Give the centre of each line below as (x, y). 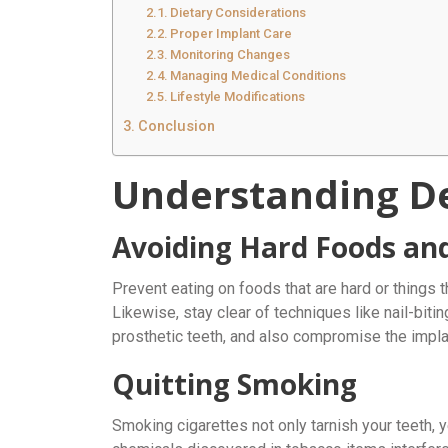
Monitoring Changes (230, 54)
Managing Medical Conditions (258, 75)
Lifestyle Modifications (238, 96)
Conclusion (176, 126)
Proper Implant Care (231, 33)
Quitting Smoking (234, 383)
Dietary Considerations (238, 12)
